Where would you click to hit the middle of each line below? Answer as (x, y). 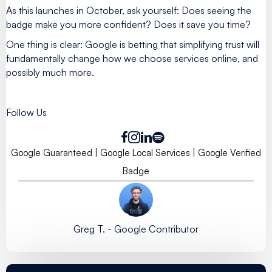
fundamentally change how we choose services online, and (132, 58)
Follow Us (26, 112)
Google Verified (229, 152)
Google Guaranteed (52, 152)
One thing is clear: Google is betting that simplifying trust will (133, 44)
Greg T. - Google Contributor (136, 229)
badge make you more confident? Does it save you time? (128, 24)
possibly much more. (50, 72)
